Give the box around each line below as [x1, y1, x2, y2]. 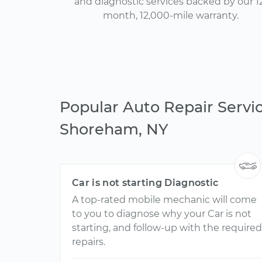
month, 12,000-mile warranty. [103, 10, 239, 21]
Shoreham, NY [60, 120, 168, 138]
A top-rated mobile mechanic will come [72, 194, 257, 205]
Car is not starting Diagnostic [72, 177, 219, 188]
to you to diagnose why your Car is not [72, 208, 251, 219]
